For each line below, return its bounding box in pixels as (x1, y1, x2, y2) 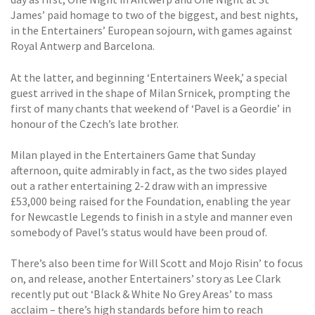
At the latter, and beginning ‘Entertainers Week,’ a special (11, 70, 288, 84)
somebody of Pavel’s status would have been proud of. (11, 225, 267, 239)
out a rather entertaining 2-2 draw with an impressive (11, 179, 267, 193)
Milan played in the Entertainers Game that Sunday (11, 148, 255, 162)
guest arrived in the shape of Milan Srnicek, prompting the (11, 85, 290, 100)
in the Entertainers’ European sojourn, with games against (11, 23, 292, 38)
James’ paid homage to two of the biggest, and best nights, (11, 8, 298, 22)
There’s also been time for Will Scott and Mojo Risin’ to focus (11, 256, 303, 271)
